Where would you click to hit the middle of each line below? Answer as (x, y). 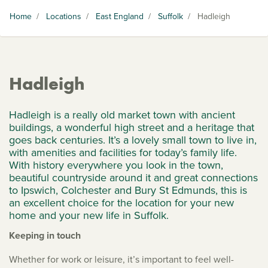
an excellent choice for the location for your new (121, 203)
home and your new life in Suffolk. (89, 215)
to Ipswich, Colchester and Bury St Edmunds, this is (128, 190)
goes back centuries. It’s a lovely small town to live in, (133, 140)
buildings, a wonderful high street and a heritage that (132, 127)
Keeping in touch (45, 235)
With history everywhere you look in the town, (116, 165)
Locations (64, 16)
